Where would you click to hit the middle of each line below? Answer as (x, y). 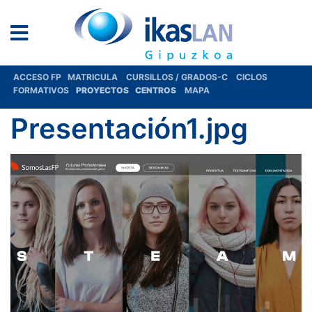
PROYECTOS (103, 90)
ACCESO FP (40, 77)
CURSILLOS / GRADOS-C (177, 77)
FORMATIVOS (41, 90)
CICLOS (252, 77)
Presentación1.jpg (129, 128)
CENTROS (157, 90)
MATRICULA (97, 77)
